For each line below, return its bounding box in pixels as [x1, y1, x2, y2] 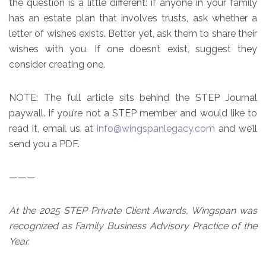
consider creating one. [9, 58, 105, 70]
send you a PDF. [9, 138, 80, 150]
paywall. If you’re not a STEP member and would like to [9, 107, 257, 119]
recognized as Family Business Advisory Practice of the [9, 220, 257, 232]
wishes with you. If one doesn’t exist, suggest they [9, 43, 257, 55]
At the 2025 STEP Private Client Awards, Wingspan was [9, 204, 257, 216]
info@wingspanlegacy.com [96, 122, 215, 134]
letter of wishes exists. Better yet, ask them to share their [9, 27, 257, 39]
